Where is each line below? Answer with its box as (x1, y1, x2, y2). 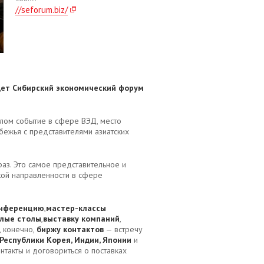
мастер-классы (46, 203, 106, 214)
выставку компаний (43, 213, 120, 225)
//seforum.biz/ (15, 4, 68, 16)
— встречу (104, 224, 143, 235)
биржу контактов (37, 224, 104, 235)
